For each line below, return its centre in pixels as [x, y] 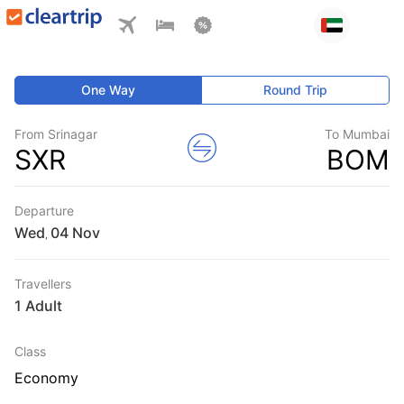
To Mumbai [357, 134]
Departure [44, 211]
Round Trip [296, 90]
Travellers [43, 284]
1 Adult [38, 306]
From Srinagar [56, 134]
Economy [46, 378]
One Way [109, 90]
